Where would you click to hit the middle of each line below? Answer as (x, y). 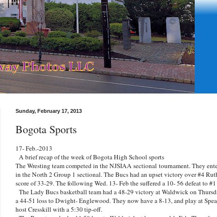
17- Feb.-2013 (34, 148)
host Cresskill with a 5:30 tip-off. (59, 209)
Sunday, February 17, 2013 (49, 111)
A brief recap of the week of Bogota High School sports (90, 157)
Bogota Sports (46, 129)
